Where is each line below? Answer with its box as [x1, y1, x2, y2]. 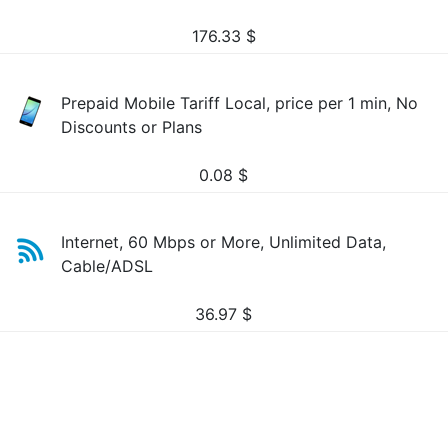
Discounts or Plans [61, 117, 203, 137]
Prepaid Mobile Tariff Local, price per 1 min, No [61, 93, 419, 113]
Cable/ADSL [61, 256, 154, 276]
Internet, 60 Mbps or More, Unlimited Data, [61, 232, 387, 252]
